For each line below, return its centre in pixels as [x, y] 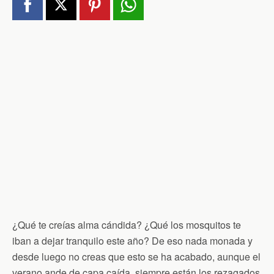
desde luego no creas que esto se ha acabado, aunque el [136, 256]
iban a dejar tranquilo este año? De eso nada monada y [132, 240]
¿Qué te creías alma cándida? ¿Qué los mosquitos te [127, 224]
